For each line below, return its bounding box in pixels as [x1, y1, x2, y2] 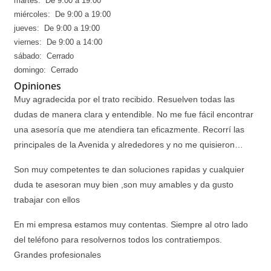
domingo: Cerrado [14, 65, 78, 74]
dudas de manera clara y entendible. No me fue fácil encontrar [14, 109, 253, 119]
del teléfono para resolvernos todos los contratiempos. [14, 235, 222, 244]
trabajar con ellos [14, 195, 80, 204]
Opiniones [14, 79, 61, 93]
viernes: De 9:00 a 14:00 [14, 38, 102, 47]
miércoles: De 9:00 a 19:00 [14, 10, 111, 19]
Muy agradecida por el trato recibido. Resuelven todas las [14, 94, 235, 104]
